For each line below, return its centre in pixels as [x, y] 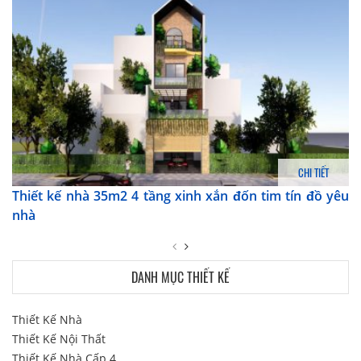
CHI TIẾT [313, 172]
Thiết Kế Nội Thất [59, 338]
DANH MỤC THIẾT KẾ [180, 277]
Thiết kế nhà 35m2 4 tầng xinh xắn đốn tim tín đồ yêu [180, 195]
